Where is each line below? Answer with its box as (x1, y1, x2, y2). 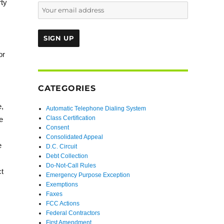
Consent (46, 124, 69, 131)
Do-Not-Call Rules (46, 162, 96, 169)
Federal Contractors (46, 209, 100, 217)
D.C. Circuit (46, 143, 77, 150)
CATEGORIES (38, 83, 96, 93)
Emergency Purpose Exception (46, 171, 130, 179)
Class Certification (46, 114, 96, 122)
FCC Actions (46, 200, 80, 207)
